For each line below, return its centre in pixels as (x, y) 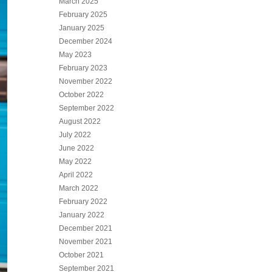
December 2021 (86, 228)
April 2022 (76, 175)
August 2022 (80, 121)
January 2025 (82, 28)
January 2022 (82, 215)
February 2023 (83, 68)
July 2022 (75, 135)
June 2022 (77, 148)
